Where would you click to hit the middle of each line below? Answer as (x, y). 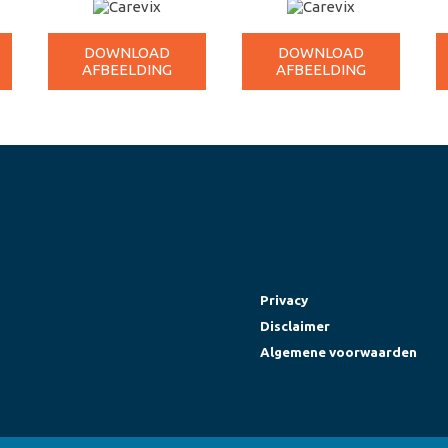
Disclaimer (295, 326)
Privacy (284, 300)
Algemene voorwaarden (338, 352)
